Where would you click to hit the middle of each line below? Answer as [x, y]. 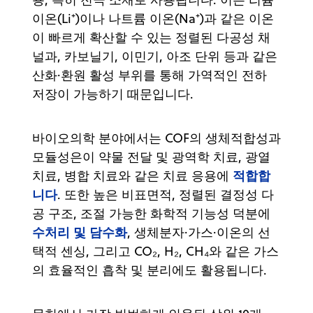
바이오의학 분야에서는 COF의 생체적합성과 [156, 138]
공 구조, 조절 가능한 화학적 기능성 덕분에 [151, 213]
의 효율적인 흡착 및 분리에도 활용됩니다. [150, 270]
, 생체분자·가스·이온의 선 [199, 232]
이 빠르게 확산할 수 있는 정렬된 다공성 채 [151, 37]
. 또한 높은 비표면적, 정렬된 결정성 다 [166, 194]
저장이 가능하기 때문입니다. [116, 94]
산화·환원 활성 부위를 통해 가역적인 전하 [150, 75]
